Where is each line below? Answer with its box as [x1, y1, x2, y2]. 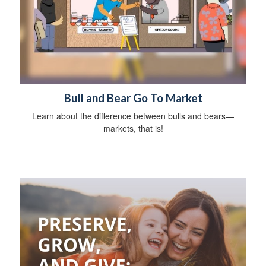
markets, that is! [103, 122, 163, 134]
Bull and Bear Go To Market [64, 91, 202, 104]
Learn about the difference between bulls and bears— [32, 109, 234, 122]
